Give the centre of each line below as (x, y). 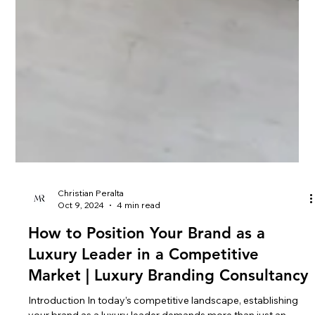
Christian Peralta (91, 261)
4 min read (139, 272)
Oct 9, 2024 (81, 272)
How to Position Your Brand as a (147, 301)
